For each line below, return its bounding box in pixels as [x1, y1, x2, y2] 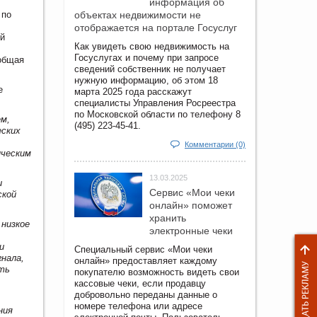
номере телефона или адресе [74, 300, 202, 311]
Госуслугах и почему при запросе [74, 52, 219, 63]
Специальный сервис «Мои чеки [74, 243, 212, 255]
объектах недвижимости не [74, 8, 201, 21]
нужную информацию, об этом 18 [74, 74, 218, 86]
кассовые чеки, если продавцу [74, 277, 206, 289]
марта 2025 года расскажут [74, 86, 192, 97]
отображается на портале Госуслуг [74, 21, 237, 33]
